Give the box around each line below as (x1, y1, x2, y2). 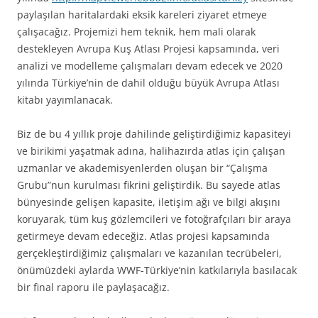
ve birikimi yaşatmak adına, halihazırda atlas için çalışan (17, 144, 285, 158)
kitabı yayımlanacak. (17, 93, 113, 107)
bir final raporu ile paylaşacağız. (17, 280, 170, 295)
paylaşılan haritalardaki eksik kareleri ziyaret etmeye (17, 8, 267, 22)
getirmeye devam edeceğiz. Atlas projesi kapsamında (17, 229, 270, 243)
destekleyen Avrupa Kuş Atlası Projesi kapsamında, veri (17, 42, 280, 56)
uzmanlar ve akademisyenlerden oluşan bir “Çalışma (17, 161, 268, 175)
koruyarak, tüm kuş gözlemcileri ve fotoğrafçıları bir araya (17, 212, 291, 226)
